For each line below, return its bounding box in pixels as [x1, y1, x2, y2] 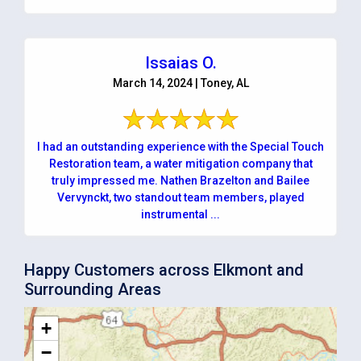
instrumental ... [141, 207, 220, 221]
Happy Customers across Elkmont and [24, 259, 304, 280]
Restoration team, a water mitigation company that [48, 156, 313, 170]
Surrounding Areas [24, 279, 161, 299]
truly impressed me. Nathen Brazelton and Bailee [52, 173, 309, 187]
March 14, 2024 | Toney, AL [112, 76, 249, 89]
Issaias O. [144, 52, 217, 73]
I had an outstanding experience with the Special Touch [37, 139, 324, 153]
